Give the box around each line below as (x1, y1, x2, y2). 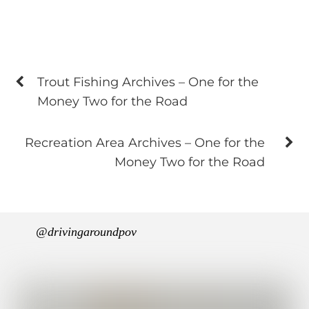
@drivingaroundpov (36, 224, 137, 239)
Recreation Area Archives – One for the (24, 135, 265, 150)
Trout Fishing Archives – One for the (37, 74, 259, 90)
